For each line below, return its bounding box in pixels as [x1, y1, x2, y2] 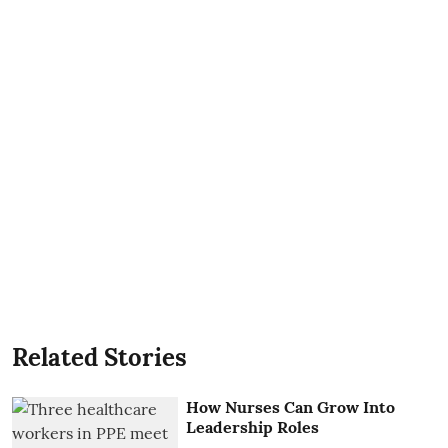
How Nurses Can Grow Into [186, 396, 396, 417]
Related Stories [12, 341, 187, 373]
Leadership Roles [186, 416, 320, 437]
